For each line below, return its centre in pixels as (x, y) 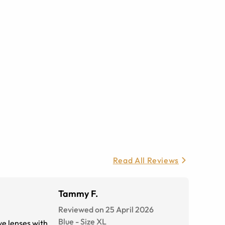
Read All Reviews (146, 160)
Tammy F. (78, 194)
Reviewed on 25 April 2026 (106, 210)
